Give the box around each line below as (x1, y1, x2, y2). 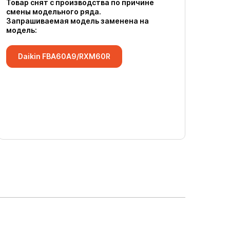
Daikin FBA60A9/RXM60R (18, 52, 110, 61)
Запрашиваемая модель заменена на (6, 16, 149, 25)
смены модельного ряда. (6, 7, 101, 16)
